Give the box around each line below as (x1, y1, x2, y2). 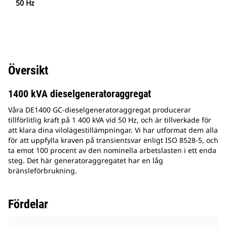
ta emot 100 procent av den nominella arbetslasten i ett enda (8, 145, 216, 156)
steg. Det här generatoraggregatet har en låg (8, 156, 163, 166)
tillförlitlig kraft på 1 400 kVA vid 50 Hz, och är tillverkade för (8, 115, 211, 125)
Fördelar (8, 197, 48, 212)
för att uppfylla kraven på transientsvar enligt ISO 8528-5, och (8, 135, 218, 145)
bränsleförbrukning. (8, 166, 77, 176)
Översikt (8, 63, 48, 78)
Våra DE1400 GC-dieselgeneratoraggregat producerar (8, 105, 191, 115)
